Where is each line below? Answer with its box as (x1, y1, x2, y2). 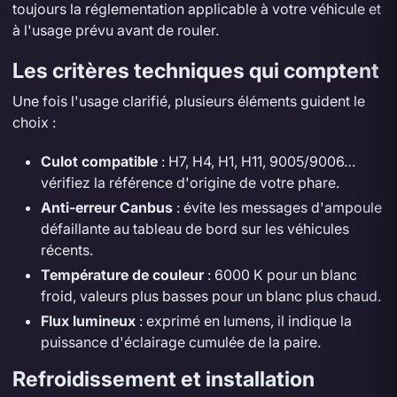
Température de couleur (40, 265, 204, 284)
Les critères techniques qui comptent (12, 57, 379, 83)
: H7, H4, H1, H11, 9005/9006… (157, 152, 355, 170)
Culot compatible (40, 152, 158, 170)
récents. (40, 240, 93, 259)
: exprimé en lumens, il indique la (135, 311, 352, 330)
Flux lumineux (40, 311, 136, 330)
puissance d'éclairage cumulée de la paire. (40, 332, 321, 351)
